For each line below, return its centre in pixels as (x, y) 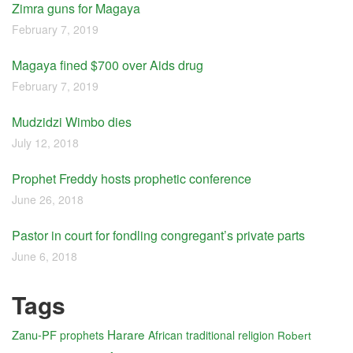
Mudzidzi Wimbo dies (72, 122)
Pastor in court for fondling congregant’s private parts (158, 235)
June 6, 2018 (45, 256)
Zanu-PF (34, 334)
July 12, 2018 (45, 143)
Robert (294, 335)
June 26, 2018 (48, 199)
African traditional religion (211, 335)
